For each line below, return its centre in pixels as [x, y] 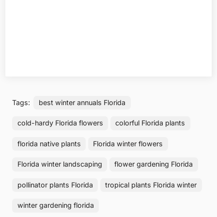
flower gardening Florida [154, 164]
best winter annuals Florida [82, 102]
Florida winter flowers [128, 143]
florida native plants [49, 143]
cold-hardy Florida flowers [60, 123]
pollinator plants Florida [55, 185]
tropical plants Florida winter [151, 185]
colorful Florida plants [150, 123]
